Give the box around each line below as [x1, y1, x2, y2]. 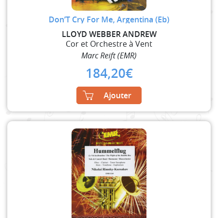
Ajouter [104, 90, 131, 101]
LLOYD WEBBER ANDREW [61, 28, 157, 39]
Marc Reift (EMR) [81, 50, 137, 61]
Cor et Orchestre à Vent [66, 38, 152, 49]
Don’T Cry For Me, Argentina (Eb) [49, 14, 169, 25]
